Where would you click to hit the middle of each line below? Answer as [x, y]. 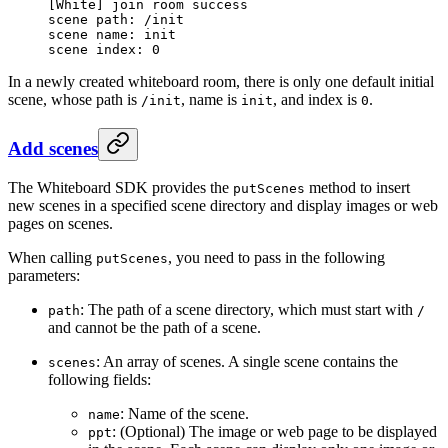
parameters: [44, 276]
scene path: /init [116, 19]
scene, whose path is [74, 99]
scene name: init [112, 34]
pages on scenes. [60, 224]
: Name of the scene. [184, 414]
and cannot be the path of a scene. [154, 328]
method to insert [357, 188]
